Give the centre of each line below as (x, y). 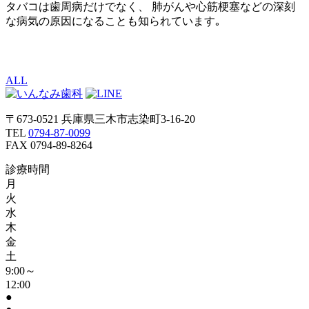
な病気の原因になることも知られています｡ (113, 21)
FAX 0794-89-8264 (49, 145)
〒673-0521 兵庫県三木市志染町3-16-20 (100, 119)
